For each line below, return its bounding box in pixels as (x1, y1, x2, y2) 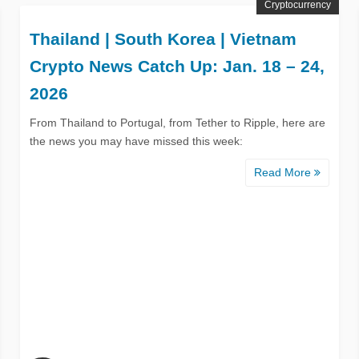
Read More (254, 165, 315, 179)
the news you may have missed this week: (29, 134, 243, 147)
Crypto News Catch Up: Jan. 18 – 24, (29, 56, 325, 75)
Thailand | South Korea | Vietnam (29, 29, 296, 48)
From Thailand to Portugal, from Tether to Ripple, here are (29, 115, 325, 129)
